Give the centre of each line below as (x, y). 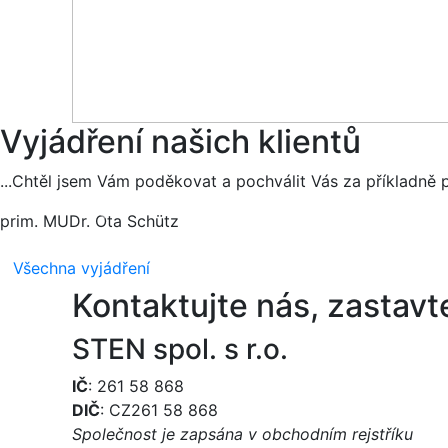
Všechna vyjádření (81, 267)
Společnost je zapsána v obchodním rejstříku (242, 433)
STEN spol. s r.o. (180, 348)
